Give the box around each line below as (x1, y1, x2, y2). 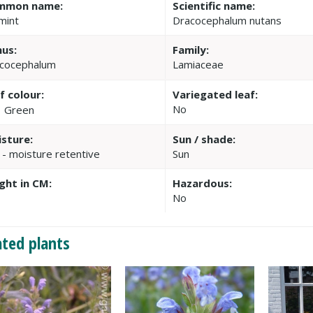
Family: (173, 42, 210, 57)
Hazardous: (173, 175, 233, 190)
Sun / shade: (173, 131, 236, 146)
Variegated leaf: (173, 87, 259, 101)
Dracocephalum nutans (173, 13, 282, 27)
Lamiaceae (173, 57, 224, 71)
